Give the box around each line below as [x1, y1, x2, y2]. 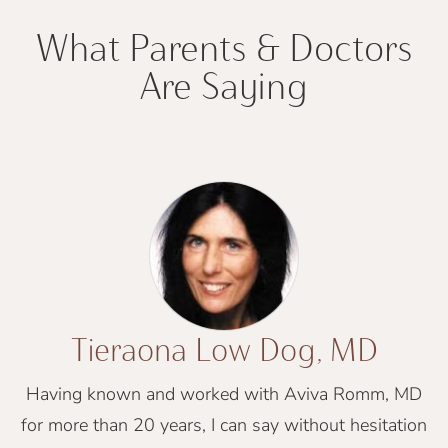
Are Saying [140, 63, 308, 109]
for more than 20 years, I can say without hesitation [21, 412, 427, 437]
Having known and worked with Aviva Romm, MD [26, 381, 422, 406]
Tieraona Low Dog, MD [70, 330, 378, 369]
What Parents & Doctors [35, 25, 413, 71]
